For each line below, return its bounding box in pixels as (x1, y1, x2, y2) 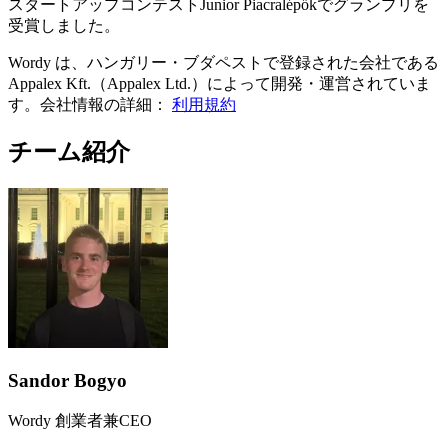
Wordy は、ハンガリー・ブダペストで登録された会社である (8, 53, 439, 71)
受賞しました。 (8, 16, 120, 34)
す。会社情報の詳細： (8, 95, 168, 113)
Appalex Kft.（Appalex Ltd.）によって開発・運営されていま (8, 74, 431, 92)
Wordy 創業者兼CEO (8, 412, 152, 430)
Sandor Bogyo (8, 370, 127, 392)
